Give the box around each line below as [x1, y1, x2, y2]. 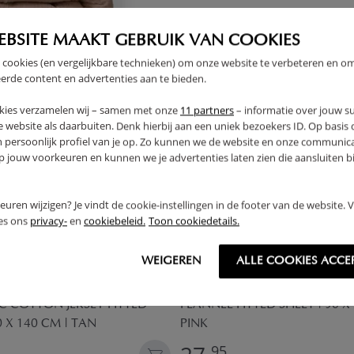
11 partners [180, 103, 234, 118]
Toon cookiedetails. [149, 213, 239, 228]
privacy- [30, 213, 67, 228]
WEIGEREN [141, 255, 201, 268]
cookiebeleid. [84, 213, 145, 228]
